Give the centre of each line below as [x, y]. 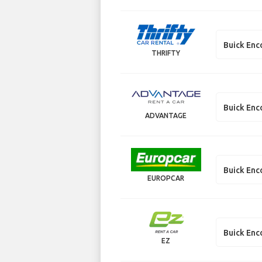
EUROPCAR [166, 178]
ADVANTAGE [166, 116]
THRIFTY [166, 53]
